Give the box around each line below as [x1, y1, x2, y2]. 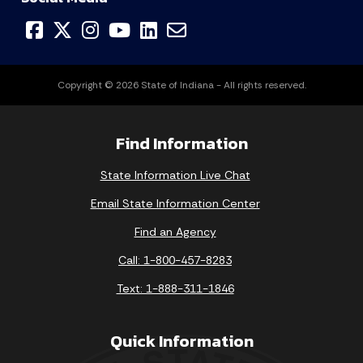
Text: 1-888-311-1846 [116, 280, 234, 296]
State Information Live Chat [100, 167, 250, 182]
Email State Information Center [90, 195, 260, 211]
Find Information [115, 130, 248, 156]
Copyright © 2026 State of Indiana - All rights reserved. [57, 78, 306, 92]
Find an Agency [134, 224, 216, 239]
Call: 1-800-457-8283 [118, 252, 232, 267]
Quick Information [109, 327, 254, 353]
